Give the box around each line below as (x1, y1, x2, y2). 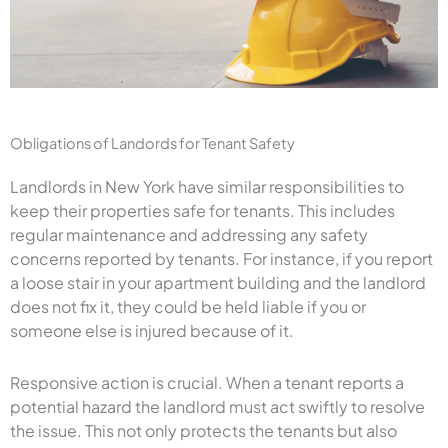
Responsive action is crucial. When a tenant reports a (10, 371, 404, 393)
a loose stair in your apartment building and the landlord (10, 271, 426, 293)
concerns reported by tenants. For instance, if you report (10, 247, 433, 269)
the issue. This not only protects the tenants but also (10, 419, 397, 441)
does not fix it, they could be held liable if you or (10, 295, 366, 317)
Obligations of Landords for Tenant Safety (10, 133, 295, 152)
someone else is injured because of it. (10, 319, 294, 341)
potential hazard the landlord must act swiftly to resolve (10, 395, 425, 417)
